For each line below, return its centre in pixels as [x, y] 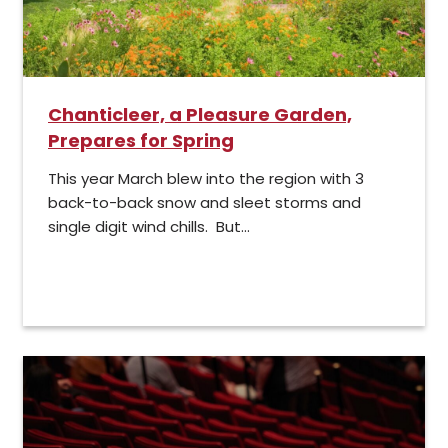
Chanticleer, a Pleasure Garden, [200, 115]
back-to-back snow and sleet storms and [204, 203]
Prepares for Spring [141, 141]
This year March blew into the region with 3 [206, 179]
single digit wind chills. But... [149, 227]
